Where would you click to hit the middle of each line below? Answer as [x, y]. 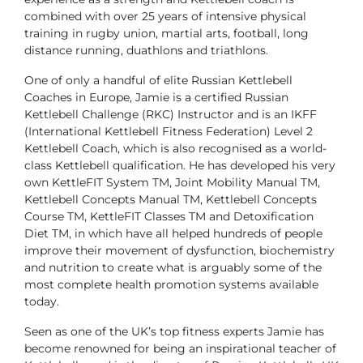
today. [42, 301]
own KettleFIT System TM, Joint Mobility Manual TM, [172, 182]
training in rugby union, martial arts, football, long [167, 33]
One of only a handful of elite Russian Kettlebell [158, 80]
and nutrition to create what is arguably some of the [173, 267]
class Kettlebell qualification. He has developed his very [180, 165]
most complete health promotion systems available [171, 284]
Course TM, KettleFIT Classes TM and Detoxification [169, 216]
